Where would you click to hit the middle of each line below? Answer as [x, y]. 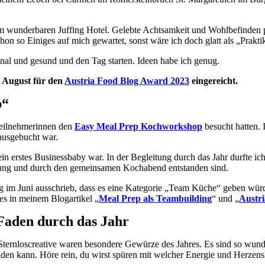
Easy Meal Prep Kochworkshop [138, 126]
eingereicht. [214, 80]
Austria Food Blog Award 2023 [127, 80]
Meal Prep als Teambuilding [155, 198]
